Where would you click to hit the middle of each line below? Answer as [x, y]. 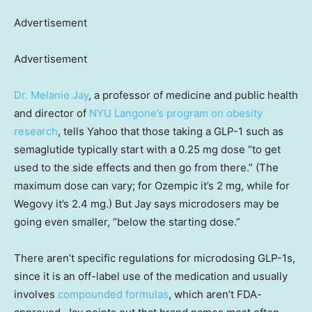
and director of [52, 113]
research [36, 131]
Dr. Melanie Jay [51, 95]
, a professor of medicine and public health [193, 95]
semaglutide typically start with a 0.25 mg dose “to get [147, 149]
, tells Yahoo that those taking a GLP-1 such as [171, 131]
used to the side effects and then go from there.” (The [146, 167]
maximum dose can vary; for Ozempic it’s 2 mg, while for [152, 185]
